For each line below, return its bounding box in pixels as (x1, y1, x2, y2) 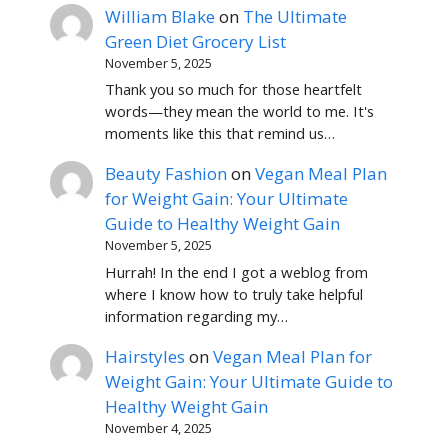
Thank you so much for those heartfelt (105, 79, 363, 100)
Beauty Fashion (105, 162, 228, 186)
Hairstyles (105, 344, 186, 368)
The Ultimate (243, 4, 348, 28)
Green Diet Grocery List (105, 29, 287, 53)
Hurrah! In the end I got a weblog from (105, 261, 369, 282)
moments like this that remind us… (105, 123, 336, 144)
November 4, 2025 (105, 418, 213, 437)
